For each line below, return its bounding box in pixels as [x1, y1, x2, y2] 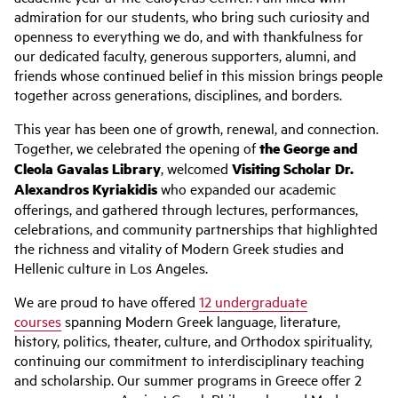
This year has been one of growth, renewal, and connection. [14, 118, 378, 138]
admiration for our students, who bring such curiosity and [14, 6, 370, 26]
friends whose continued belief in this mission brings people [14, 65, 383, 84]
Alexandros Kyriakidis [14, 179, 157, 199]
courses [14, 311, 61, 330]
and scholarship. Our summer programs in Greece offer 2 [14, 370, 362, 389]
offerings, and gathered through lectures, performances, [14, 199, 358, 219]
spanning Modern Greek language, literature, [61, 311, 340, 330]
